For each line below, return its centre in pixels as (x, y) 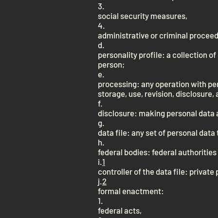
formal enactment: (131, 191)
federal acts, (120, 210)
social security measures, (143, 16)
